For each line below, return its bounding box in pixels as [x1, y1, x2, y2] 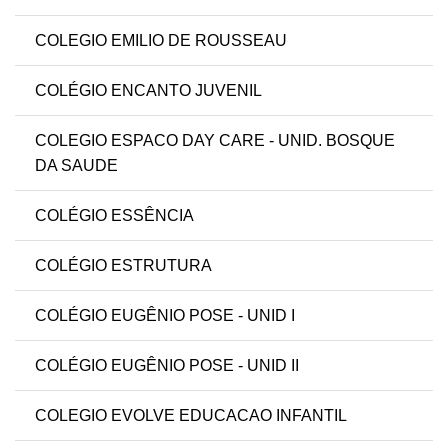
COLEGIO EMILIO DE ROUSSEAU [35, 32, 287, 50]
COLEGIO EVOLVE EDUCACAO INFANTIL [35, 407, 347, 425]
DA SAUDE [35, 157, 118, 175]
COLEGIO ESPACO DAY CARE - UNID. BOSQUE [35, 132, 395, 150]
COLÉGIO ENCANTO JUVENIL [35, 82, 262, 100]
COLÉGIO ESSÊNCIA [35, 207, 194, 225]
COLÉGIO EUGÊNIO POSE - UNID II [35, 357, 299, 375]
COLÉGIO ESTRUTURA [35, 257, 212, 275]
